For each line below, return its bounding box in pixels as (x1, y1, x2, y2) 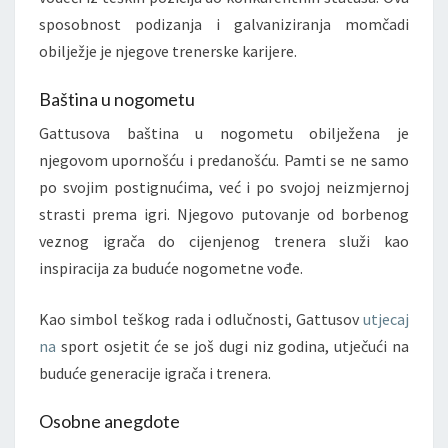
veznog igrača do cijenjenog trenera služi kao (39, 230, 409, 251)
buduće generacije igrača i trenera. (39, 362, 271, 383)
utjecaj (363, 308, 409, 329)
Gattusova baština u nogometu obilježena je (39, 122, 409, 143)
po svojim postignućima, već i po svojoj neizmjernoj (39, 176, 409, 197)
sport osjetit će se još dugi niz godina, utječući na (56, 335, 409, 356)
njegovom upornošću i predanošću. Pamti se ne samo (39, 149, 409, 170)
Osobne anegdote (39, 409, 180, 432)
